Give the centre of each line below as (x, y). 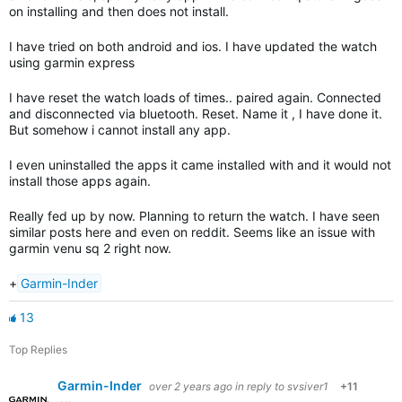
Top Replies (38, 350)
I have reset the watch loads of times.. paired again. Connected (195, 97)
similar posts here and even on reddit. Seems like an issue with (192, 232)
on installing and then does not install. (119, 11)
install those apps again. (80, 181)
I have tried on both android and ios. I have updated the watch (193, 46)
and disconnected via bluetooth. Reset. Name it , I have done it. (196, 114)
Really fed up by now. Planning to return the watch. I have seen (194, 216)
